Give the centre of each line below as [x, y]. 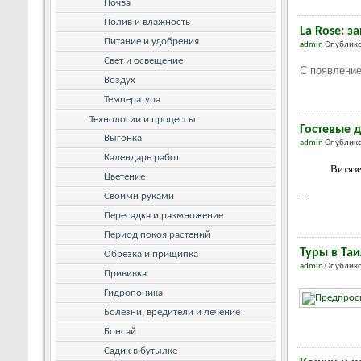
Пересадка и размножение [164, 215]
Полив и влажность [147, 22]
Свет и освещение [143, 60]
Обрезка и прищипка [151, 254]
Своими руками [139, 196]
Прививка [125, 273]
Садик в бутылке [141, 351]
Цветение [124, 176]
